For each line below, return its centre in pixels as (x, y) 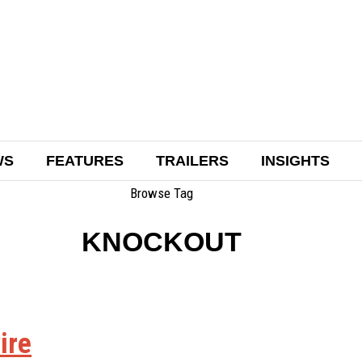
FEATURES (84, 161)
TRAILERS (192, 161)
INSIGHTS (295, 161)
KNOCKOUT (162, 241)
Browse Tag (162, 193)
